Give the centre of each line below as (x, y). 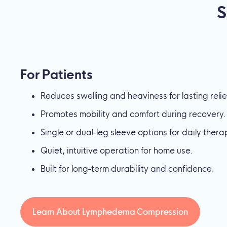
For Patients (56, 74)
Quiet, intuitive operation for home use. (117, 150)
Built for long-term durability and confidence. (127, 168)
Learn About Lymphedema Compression (110, 212)
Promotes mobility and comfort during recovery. (133, 114)
